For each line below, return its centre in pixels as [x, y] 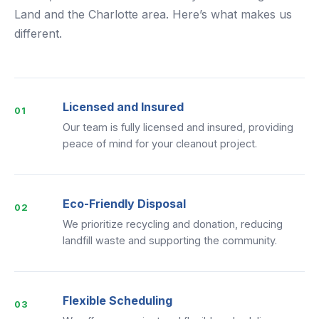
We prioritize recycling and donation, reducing [173, 224]
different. [38, 33]
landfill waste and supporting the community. [170, 240]
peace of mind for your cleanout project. [160, 143]
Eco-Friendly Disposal [124, 204]
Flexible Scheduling [117, 300]
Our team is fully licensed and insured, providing [178, 127]
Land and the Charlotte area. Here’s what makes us [153, 14]
